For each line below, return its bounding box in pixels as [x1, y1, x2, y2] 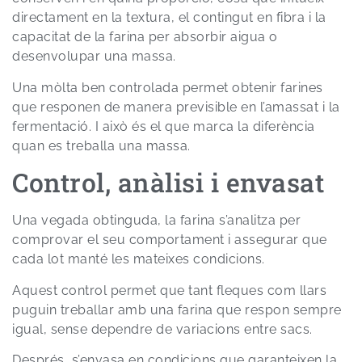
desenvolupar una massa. [12, 48, 176, 65]
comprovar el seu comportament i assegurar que [12, 232, 327, 248]
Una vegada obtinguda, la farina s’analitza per [12, 213, 301, 229]
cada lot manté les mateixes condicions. [12, 251, 265, 267]
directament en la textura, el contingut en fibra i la [12, 10, 326, 26]
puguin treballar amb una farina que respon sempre [12, 301, 342, 318]
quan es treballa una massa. [12, 137, 191, 154]
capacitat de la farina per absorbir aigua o [12, 29, 278, 45]
